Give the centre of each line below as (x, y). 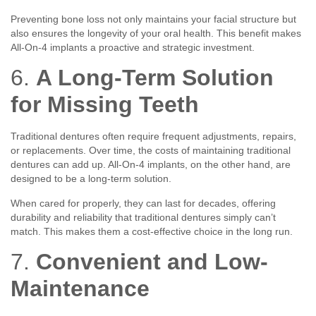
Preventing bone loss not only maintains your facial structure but (153, 19)
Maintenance (80, 288)
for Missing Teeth (105, 105)
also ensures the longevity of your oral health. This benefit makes (156, 33)
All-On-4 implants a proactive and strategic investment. (133, 47)
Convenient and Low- (152, 261)
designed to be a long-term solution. (91, 179)
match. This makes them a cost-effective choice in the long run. (152, 231)
